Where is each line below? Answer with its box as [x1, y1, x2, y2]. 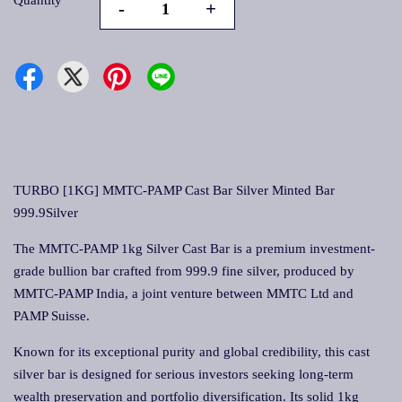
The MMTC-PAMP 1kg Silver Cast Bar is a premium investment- [13, 241, 375, 256]
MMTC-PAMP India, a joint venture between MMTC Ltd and [13, 286, 354, 301]
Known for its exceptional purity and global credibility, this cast [13, 345, 370, 359]
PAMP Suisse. [13, 309, 90, 323]
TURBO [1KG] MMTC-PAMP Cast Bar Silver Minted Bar [13, 183, 335, 197]
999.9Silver [13, 205, 78, 220]
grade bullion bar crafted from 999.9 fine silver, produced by [13, 264, 354, 278]
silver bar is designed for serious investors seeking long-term [13, 367, 354, 381]
